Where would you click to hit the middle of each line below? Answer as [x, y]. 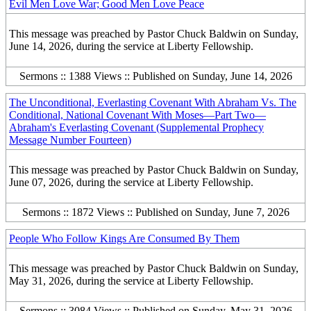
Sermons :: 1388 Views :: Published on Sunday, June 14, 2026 [155, 76]
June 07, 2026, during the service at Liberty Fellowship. [131, 182]
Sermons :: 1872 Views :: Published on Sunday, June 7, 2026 [155, 212]
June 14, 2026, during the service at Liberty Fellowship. [131, 46]
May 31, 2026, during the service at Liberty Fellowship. [131, 281]
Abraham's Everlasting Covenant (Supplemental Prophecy [136, 127]
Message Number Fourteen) [70, 140]
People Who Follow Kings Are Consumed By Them [124, 238]
